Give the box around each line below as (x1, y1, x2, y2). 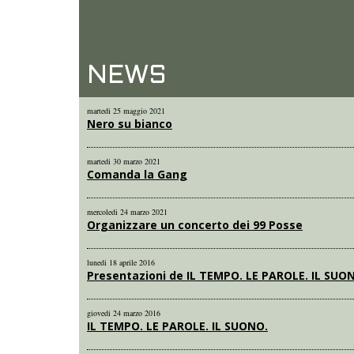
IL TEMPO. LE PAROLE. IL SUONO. (87, 318, 268, 333)
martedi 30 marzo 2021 (87, 156, 160, 167)
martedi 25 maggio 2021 (87, 105, 165, 116)
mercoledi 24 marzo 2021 (87, 206, 168, 217)
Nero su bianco (87, 116, 172, 131)
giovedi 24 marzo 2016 (87, 307, 160, 318)
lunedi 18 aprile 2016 (87, 257, 155, 268)
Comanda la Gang (87, 167, 187, 182)
